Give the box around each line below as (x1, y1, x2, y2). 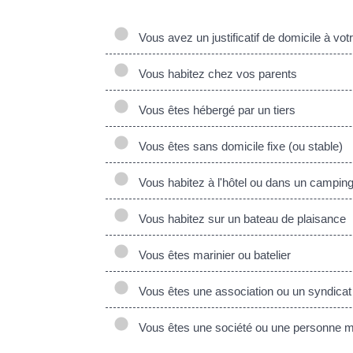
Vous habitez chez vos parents (132, 66, 298, 80)
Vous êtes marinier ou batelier (132, 247, 292, 262)
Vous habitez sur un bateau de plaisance (132, 211, 347, 225)
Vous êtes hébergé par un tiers (132, 102, 296, 117)
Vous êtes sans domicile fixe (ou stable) (132, 139, 344, 153)
